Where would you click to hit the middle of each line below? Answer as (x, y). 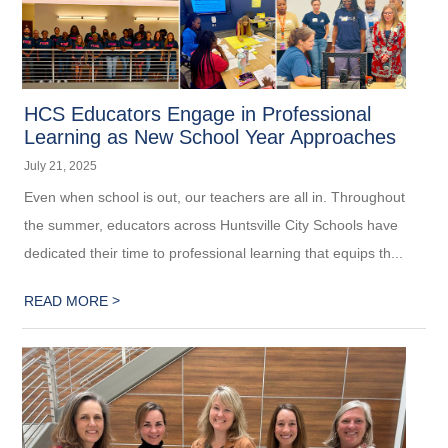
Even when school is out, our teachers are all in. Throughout (215, 196)
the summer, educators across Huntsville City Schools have (211, 224)
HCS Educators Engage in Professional (198, 113)
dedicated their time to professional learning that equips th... (214, 252)
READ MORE (68, 300)
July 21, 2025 (61, 165)
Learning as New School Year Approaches (210, 136)
